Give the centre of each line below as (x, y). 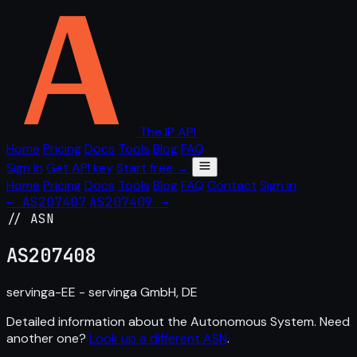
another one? (48, 338)
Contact (232, 185)
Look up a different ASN (158, 338)
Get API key (80, 168)
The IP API (168, 132)
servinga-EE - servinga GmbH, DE (102, 292)
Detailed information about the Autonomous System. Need (178, 321)
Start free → (153, 168)
